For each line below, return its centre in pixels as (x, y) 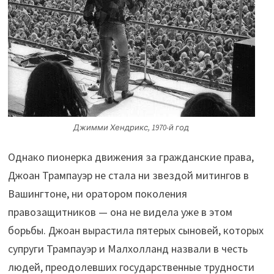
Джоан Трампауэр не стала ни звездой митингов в (128, 175)
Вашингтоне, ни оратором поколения (97, 193)
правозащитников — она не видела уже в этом (120, 212)
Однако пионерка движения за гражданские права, (131, 157)
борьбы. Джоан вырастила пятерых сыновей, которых (135, 230)
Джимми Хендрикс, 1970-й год (131, 127)
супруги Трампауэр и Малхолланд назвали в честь (128, 248)
